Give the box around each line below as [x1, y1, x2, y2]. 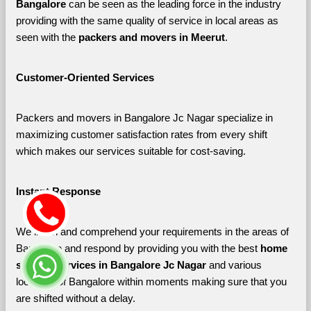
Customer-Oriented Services [15, 72, 154, 83]
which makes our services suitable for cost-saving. [15, 145, 246, 157]
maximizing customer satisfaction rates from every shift [15, 128, 267, 140]
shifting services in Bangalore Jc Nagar [15, 259, 209, 271]
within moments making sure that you [117, 276, 287, 287]
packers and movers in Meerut [78, 31, 225, 43]
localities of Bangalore [15, 276, 115, 287]
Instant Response [15, 185, 101, 197]
